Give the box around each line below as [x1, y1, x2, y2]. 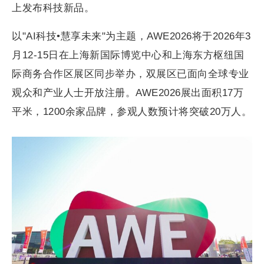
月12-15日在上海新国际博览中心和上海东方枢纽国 [12, 49, 245, 61]
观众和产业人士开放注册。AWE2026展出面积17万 [12, 87, 243, 98]
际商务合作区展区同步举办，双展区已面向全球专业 [12, 68, 249, 80]
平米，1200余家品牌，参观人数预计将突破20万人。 [12, 105, 252, 117]
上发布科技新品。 [12, 2, 94, 14]
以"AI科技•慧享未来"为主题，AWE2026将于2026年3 [12, 30, 251, 42]
